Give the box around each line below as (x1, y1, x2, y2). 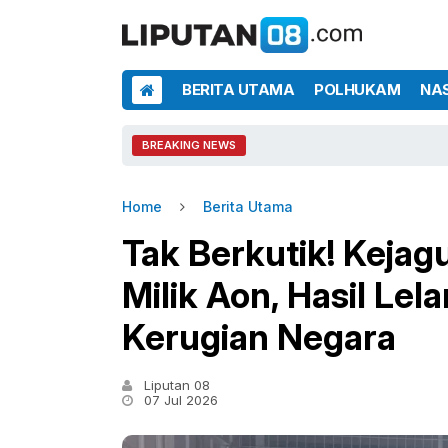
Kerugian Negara (122, 316, 396, 358)
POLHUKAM (314, 80, 400, 99)
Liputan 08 (140, 377, 210, 393)
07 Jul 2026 (140, 392, 218, 408)
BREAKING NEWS (142, 138, 236, 152)
